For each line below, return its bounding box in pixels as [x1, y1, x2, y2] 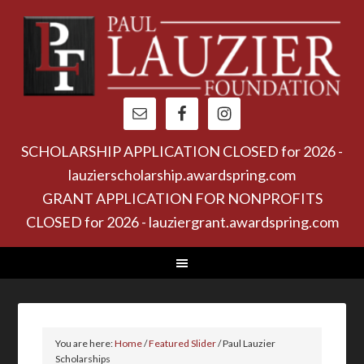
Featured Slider [149, 337, 217, 349]
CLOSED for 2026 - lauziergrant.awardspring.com [25, 213, 339, 231]
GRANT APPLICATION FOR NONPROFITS [41, 189, 323, 207]
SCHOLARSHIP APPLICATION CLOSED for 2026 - [21, 142, 343, 160]
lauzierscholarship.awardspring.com [68, 166, 296, 184]
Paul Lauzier [221, 337, 276, 349]
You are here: [55, 337, 115, 349]
